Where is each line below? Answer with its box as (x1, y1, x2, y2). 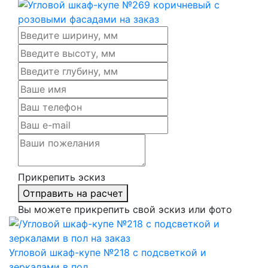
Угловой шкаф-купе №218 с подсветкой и (9, 246, 206, 258)
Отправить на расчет (23, 187, 123, 199)
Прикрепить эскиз (18, 170, 105, 183)
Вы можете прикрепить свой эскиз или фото (18, 203, 232, 215)
